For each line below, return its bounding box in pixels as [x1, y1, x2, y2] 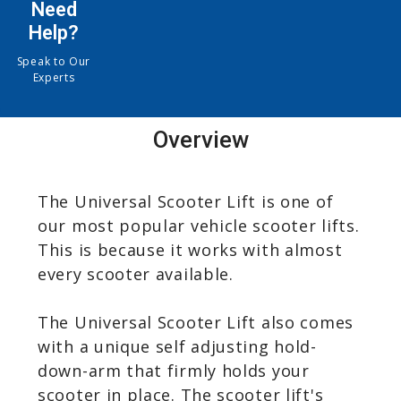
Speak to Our [16, 53, 91, 69]
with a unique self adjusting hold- [38, 335, 317, 357]
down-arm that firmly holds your [38, 359, 310, 381]
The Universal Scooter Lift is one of [38, 190, 334, 212]
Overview [152, 125, 249, 153]
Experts [32, 69, 75, 85]
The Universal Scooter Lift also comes [38, 311, 354, 333]
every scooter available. [38, 262, 234, 285]
